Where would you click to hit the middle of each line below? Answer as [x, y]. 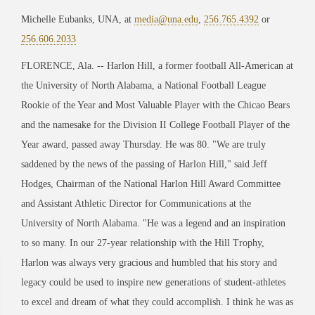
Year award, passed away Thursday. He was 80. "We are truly [143, 144]
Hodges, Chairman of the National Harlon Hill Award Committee [151, 184]
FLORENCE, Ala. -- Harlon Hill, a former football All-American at [157, 65]
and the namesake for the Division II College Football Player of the [155, 124]
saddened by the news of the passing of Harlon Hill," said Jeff [144, 164]
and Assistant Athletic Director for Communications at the [136, 203]
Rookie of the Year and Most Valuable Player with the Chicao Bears [155, 105]
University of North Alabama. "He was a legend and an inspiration [153, 223]
